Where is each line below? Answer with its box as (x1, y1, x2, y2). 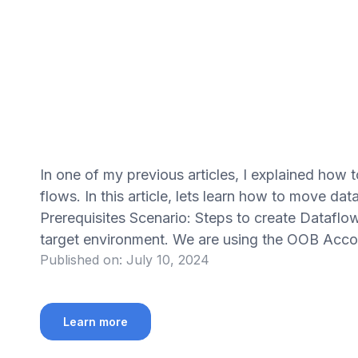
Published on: (39, 252, 122, 268)
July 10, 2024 (125, 252, 209, 268)
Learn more (62, 315, 128, 329)
